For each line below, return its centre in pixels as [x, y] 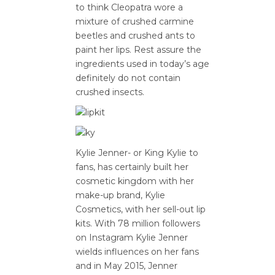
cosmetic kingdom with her [135, 181]
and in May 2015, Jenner [126, 266]
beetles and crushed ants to [135, 36]
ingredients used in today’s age [142, 64]
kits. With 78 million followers [138, 223]
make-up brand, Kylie [120, 195]
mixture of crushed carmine [135, 21]
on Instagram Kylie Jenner [132, 238]
